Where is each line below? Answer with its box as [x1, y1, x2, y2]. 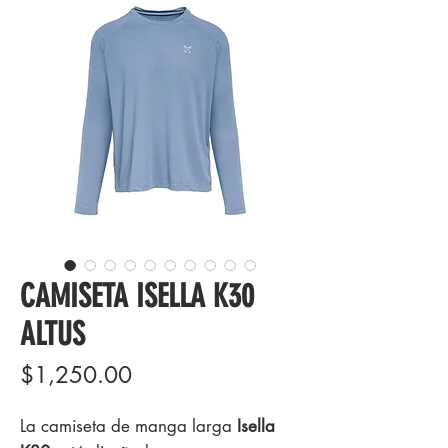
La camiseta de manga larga [20, 415, 232, 437]
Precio [131, 359, 192, 389]
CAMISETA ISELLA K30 [20, 277, 254, 315]
